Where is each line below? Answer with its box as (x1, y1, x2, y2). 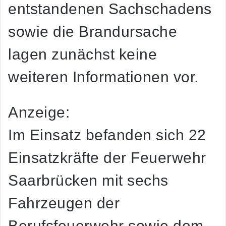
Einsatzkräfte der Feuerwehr (8, 149, 206, 166)
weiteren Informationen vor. (8, 69, 199, 86)
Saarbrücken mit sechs (8, 172, 168, 189)
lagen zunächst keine (8, 46, 157, 63)
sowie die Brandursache (8, 23, 177, 40)
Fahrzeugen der (8, 195, 120, 212)
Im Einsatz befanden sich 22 (8, 127, 206, 144)
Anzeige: (8, 104, 70, 121)
